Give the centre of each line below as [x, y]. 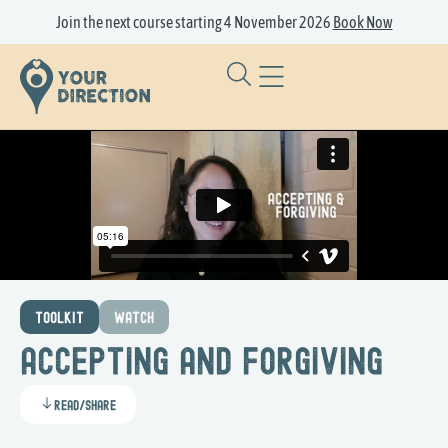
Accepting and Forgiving [201, 364]
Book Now [362, 22]
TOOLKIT [59, 318]
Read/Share [85, 406]
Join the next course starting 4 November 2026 [194, 22]
